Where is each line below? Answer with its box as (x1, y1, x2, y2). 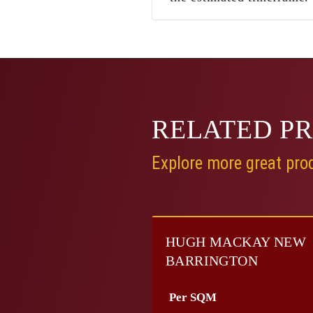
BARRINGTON (166, 253, 258, 268)
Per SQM (169, 291, 217, 304)
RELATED (152, 115, 280, 144)
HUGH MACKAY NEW (166, 234, 306, 249)
